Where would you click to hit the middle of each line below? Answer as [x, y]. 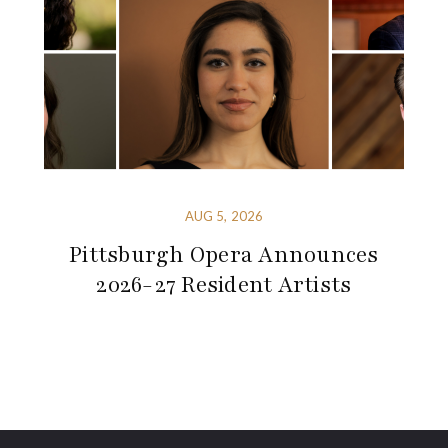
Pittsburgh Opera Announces [224, 254]
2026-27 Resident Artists [224, 284]
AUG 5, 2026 [224, 215]
